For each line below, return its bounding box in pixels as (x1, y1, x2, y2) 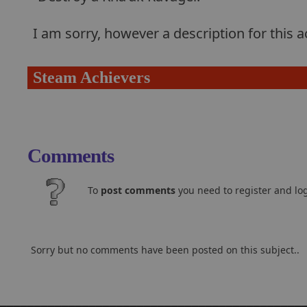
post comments (101, 184, 175, 197)
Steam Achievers (33, 69, 150, 86)
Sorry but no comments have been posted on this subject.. (31, 243, 299, 256)
